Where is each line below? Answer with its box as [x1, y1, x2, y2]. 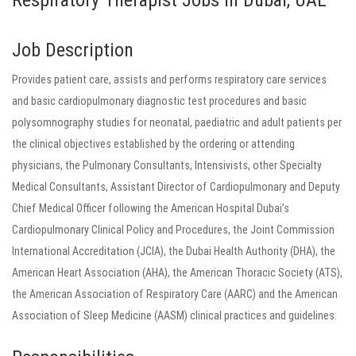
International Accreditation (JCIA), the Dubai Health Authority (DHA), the [12, 245, 335, 257]
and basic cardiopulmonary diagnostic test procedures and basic [12, 95, 307, 107]
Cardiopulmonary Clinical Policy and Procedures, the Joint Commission [12, 223, 335, 236]
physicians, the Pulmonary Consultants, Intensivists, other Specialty [12, 159, 322, 172]
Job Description [12, 39, 133, 61]
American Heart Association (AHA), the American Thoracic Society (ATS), [12, 266, 342, 279]
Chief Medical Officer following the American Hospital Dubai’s [12, 202, 289, 215]
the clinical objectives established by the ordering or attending [12, 137, 295, 150]
